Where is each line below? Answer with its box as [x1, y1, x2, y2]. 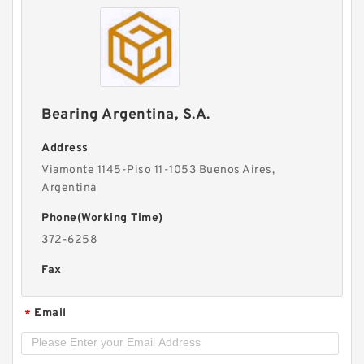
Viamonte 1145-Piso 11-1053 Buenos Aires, [41, 162, 275, 177]
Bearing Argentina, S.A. [41, 105, 210, 124]
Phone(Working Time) [41, 210, 163, 225]
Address [41, 141, 89, 155]
